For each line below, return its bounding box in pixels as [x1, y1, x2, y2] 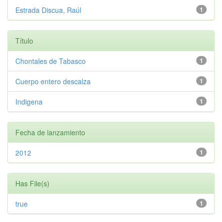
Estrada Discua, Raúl [15, 5, 81, 15]
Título [15, 36, 33, 46]
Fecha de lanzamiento [15, 127, 85, 137]
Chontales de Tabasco [15, 56, 86, 66]
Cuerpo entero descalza [15, 76, 91, 86]
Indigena [15, 97, 43, 107]
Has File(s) [15, 178, 50, 188]
